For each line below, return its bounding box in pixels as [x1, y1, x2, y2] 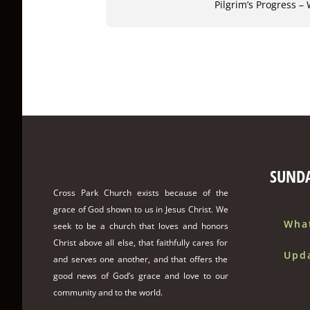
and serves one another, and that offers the [53, 253, 228, 265]
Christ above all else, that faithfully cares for [53, 236, 228, 248]
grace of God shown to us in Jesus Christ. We [53, 203, 228, 215]
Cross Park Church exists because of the [53, 186, 228, 199]
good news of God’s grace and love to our [53, 269, 228, 282]
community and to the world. [53, 286, 163, 298]
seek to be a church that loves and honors [53, 219, 228, 232]
